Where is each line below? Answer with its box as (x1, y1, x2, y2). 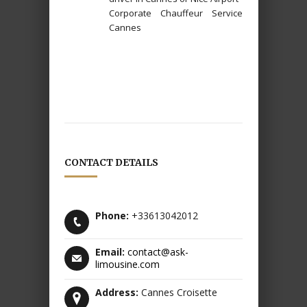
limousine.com (95, 257, 160, 271)
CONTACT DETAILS (64, 156, 158, 169)
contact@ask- (127, 245, 188, 258)
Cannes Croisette (138, 285, 217, 299)
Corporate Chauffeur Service (109, 6, 243, 19)
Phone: (95, 208, 129, 222)
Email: (95, 245, 125, 258)
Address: (95, 285, 138, 299)
